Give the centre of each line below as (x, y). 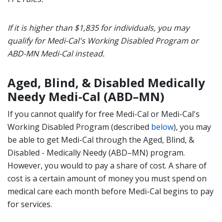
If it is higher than (41, 28)
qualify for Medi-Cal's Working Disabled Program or (103, 41)
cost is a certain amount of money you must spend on (107, 178)
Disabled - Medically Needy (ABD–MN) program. (96, 153)
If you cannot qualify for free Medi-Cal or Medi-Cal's (104, 114)
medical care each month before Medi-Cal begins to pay (111, 191)
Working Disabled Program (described (79, 127)
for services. (30, 204)
